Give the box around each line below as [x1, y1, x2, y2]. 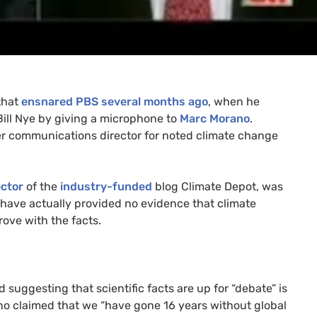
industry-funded [60, 179, 152, 193]
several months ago [98, 94, 208, 108]
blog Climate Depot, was [152, 179, 283, 193]
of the [23, 179, 60, 193]
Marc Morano [180, 111, 250, 125]
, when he [208, 94, 260, 108]
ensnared [21, 94, 76, 108]
